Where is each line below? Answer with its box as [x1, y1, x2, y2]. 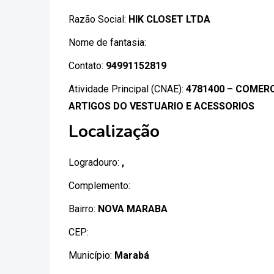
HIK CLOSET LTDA [128, 13, 210, 25]
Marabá [114, 250, 149, 261]
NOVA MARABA [98, 203, 168, 215]
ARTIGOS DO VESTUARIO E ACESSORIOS [68, 100, 254, 112]
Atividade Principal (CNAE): [68, 83, 186, 95]
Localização [68, 120, 160, 143]
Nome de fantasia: [68, 37, 146, 48]
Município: [68, 250, 114, 261]
